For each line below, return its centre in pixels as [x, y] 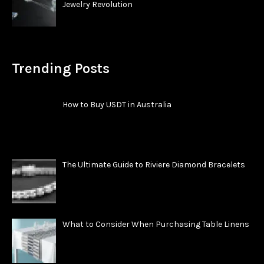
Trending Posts [61, 68]
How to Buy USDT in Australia [117, 104]
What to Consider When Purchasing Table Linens [156, 225]
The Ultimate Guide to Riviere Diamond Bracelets [154, 164]
